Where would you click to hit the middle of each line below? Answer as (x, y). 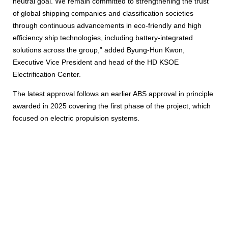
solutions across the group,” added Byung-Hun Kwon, (99, 50)
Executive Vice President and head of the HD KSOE (96, 62)
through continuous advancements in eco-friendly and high (107, 25)
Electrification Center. (47, 74)
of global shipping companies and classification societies (103, 13)
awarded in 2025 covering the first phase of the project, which (112, 106)
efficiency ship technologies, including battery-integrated (103, 37)
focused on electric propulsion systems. (76, 118)
